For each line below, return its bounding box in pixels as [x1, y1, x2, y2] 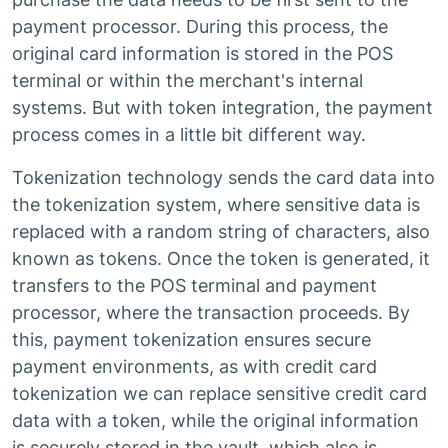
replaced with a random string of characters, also [12, 221, 430, 242]
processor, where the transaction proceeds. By [12, 302, 410, 323]
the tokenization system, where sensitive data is [12, 194, 420, 215]
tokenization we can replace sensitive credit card [12, 383, 427, 404]
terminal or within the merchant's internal [12, 70, 363, 91]
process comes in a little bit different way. [12, 124, 366, 145]
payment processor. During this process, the [12, 16, 388, 37]
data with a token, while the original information [12, 410, 419, 431]
